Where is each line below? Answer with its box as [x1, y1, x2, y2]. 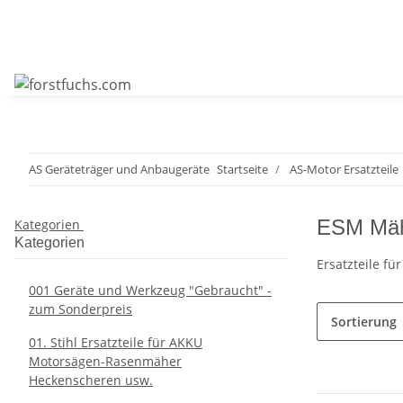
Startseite [217, 161, 268, 177]
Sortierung [331, 313, 397, 330]
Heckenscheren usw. [29, 372, 153, 389]
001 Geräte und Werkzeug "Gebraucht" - [29, 282, 272, 299]
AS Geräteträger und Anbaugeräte [29, 161, 210, 177]
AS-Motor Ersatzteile [290, 161, 399, 177]
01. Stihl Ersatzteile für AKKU [29, 334, 202, 351]
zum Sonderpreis [29, 300, 132, 318]
